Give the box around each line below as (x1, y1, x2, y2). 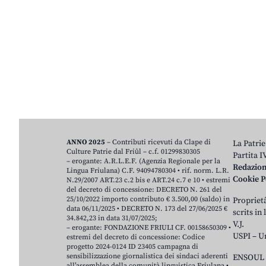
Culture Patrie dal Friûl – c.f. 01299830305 (66, 147, 200, 157)
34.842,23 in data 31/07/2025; (66, 214, 157, 223)
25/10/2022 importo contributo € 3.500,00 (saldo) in (66, 195, 230, 204)
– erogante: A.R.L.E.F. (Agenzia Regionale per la (66, 157, 220, 166)
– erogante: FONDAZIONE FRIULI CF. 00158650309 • (66, 223, 231, 233)
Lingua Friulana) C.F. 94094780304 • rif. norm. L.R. (66, 166, 229, 176)
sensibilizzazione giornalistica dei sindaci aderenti (66, 252, 228, 261)
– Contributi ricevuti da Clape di (107, 138, 211, 147)
